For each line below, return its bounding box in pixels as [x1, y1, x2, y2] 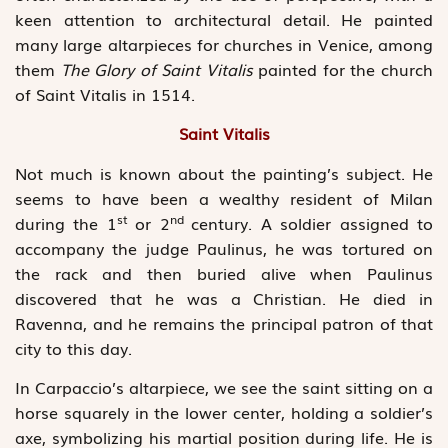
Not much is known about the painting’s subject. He [15, 160, 433, 185]
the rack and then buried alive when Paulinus [15, 260, 433, 285]
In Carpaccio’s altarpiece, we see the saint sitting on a [15, 374, 433, 399]
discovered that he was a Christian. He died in [15, 285, 433, 310]
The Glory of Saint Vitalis [60, 56, 253, 81]
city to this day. [15, 335, 132, 360]
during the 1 [15, 210, 117, 235]
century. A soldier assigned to [191, 210, 434, 235]
